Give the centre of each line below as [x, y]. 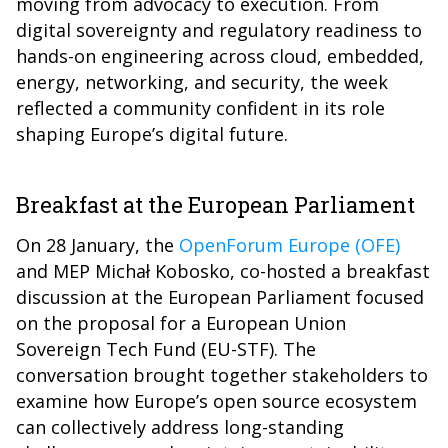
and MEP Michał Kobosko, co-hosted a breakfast [223, 271]
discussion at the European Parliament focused [220, 297]
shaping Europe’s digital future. [152, 134]
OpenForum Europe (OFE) [289, 245]
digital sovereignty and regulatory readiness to [219, 30]
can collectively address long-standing [180, 427]
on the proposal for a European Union [181, 323]
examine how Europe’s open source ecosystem [216, 401]
